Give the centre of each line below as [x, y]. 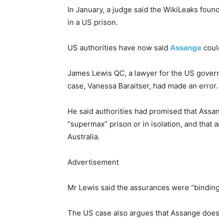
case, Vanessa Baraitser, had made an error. [143, 86]
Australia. [84, 137]
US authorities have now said [119, 48]
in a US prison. [93, 22]
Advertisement [93, 162]
